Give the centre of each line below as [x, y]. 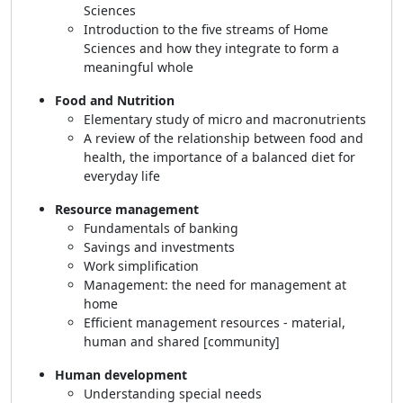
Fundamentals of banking [163, 228]
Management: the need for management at [215, 285]
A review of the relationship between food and [224, 138]
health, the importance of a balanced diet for [219, 157]
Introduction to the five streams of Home [206, 29]
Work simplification [143, 266]
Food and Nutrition [116, 100]
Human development [123, 375]
